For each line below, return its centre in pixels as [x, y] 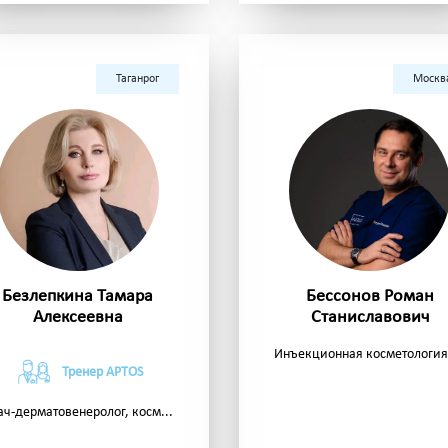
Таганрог [137, 79]
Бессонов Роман [370, 297]
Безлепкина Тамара [78, 297]
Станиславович [370, 318]
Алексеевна [77, 318]
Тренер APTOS [102, 373]
